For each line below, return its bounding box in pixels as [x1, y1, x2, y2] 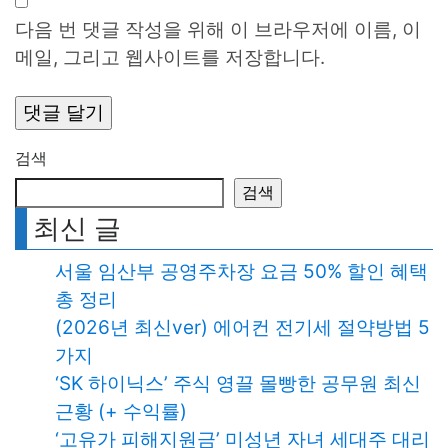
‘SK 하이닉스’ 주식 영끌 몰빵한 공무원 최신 [55, 371, 421, 395]
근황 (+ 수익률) [55, 399, 187, 423]
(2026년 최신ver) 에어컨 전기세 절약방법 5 [55, 315, 430, 339]
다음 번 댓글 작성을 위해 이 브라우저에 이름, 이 [15, 17, 421, 41]
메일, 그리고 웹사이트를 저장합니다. [15, 45, 325, 69]
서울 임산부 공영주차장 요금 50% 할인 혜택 [55, 259, 428, 283]
